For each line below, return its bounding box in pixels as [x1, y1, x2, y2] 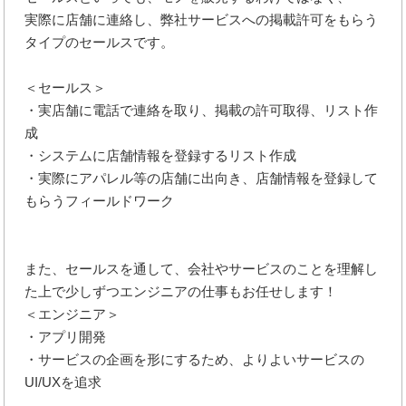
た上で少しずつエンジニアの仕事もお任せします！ [24, 283, 338, 299]
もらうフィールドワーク [24, 192, 175, 208]
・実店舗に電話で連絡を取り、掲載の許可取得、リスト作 [24, 101, 379, 118]
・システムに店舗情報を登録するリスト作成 [24, 147, 297, 163]
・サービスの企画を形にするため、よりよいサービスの [24, 351, 365, 367]
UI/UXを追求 [24, 373, 102, 390]
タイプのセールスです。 [24, 34, 175, 50]
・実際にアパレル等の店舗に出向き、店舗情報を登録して [24, 169, 379, 186]
